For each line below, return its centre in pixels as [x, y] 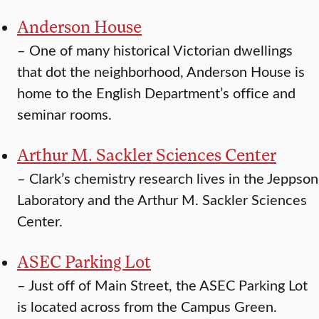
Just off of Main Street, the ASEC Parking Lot [168, 285]
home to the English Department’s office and [156, 93]
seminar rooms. [64, 114]
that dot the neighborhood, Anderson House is [161, 71]
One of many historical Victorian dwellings [161, 50]
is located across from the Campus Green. [147, 306]
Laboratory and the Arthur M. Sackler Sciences [162, 199]
